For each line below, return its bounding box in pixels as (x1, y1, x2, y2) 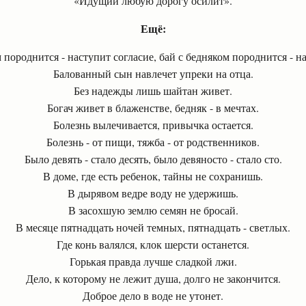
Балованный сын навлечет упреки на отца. (53, 66, 253, 81)
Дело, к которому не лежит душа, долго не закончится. (25, 271, 281, 286)
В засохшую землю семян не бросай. (68, 203, 238, 217)
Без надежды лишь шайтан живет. (74, 83, 232, 98)
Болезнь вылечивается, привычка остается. (53, 117, 253, 132)
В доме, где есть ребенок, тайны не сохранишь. (43, 169, 263, 183)
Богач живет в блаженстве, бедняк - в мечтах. (47, 100, 259, 115)
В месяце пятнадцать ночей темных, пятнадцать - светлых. (16, 220, 290, 234)
